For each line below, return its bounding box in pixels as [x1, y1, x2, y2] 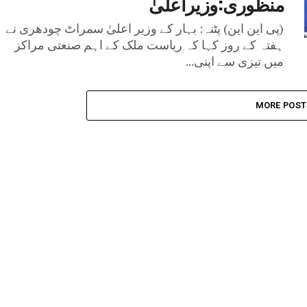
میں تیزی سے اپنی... [186, 53, 284, 69]
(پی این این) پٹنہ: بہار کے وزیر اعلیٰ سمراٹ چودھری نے [5, 21, 284, 36]
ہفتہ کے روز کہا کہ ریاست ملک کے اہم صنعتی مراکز [14, 37, 284, 53]
